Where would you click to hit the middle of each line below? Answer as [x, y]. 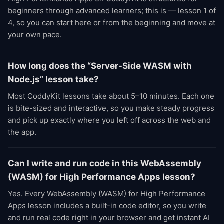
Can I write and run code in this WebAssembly [105, 163]
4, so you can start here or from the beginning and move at [112, 23]
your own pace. [35, 35]
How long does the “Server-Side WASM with [100, 66]
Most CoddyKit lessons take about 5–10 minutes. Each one [111, 96]
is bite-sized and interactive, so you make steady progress [111, 108]
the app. [22, 132]
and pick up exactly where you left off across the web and [109, 120]
